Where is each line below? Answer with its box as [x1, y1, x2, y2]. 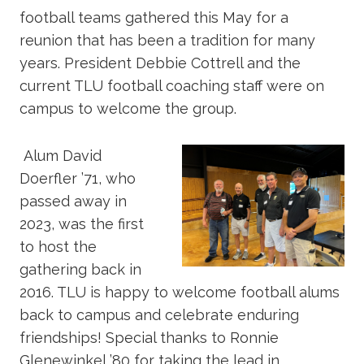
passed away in [19, 192, 127, 210]
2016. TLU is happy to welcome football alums [19, 283, 340, 301]
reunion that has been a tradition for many [19, 31, 315, 49]
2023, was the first [19, 214, 144, 232]
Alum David [19, 146, 102, 164]
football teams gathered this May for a [19, 8, 288, 26]
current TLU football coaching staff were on [19, 76, 324, 94]
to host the [19, 237, 97, 255]
